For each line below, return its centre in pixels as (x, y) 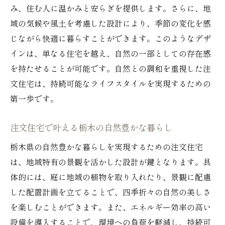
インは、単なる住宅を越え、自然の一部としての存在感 (110, 54)
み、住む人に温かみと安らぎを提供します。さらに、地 (110, 9)
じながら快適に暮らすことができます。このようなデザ (110, 39)
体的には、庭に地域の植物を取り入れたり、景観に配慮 (110, 178)
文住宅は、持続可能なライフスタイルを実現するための (110, 84)
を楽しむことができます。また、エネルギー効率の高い (110, 208)
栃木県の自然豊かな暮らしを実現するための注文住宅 (106, 148)
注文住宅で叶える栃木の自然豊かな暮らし (91, 128)
